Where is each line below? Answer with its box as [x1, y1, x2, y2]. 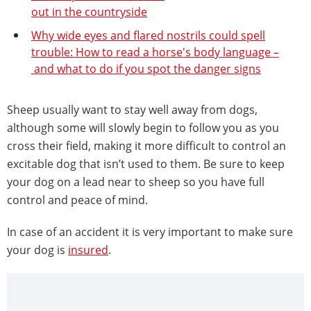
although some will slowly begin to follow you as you [7, 119, 279, 135]
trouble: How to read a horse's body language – [31, 44, 279, 60]
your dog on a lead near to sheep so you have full [7, 174, 264, 190]
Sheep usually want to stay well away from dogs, [7, 101, 258, 117]
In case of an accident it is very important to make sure [7, 224, 293, 239]
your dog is [7, 242, 68, 258]
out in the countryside [31, 3, 147, 19]
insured [68, 242, 108, 258]
